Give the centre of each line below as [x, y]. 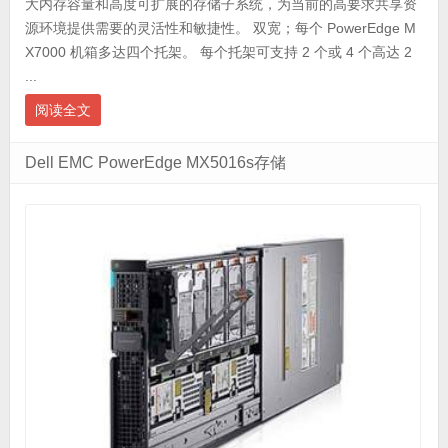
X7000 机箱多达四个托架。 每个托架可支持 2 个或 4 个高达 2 [218, 52]
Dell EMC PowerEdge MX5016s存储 [155, 163]
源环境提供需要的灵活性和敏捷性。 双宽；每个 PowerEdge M [220, 28]
